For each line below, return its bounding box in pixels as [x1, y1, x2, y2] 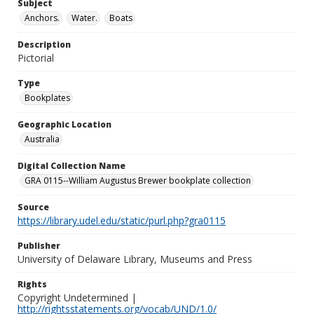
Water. [71, 12, 97, 24]
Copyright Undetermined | [18, 291, 137, 304]
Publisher [18, 240, 60, 252]
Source [18, 201, 49, 213]
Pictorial [18, 51, 54, 64]
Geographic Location [18, 118, 111, 130]
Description [18, 39, 71, 50]
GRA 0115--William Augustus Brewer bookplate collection [25, 175, 251, 186]
